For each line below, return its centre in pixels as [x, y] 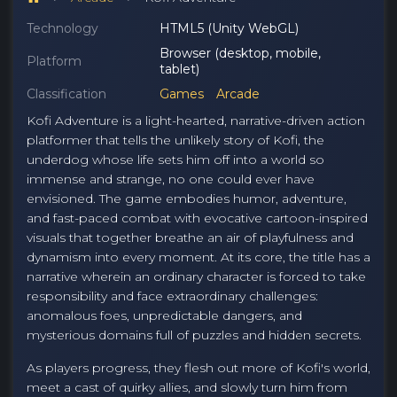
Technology [62, 28]
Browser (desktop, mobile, [240, 53]
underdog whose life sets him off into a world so [175, 160]
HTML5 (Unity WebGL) [229, 28]
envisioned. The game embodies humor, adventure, [187, 198]
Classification [66, 94]
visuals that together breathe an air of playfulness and [190, 237]
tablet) [179, 69]
